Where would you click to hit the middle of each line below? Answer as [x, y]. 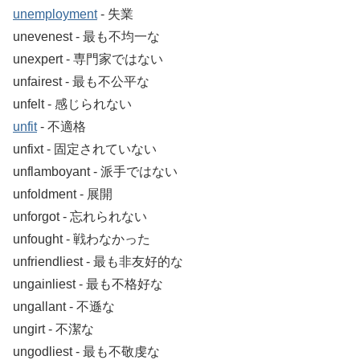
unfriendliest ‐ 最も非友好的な [98, 262]
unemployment [55, 14]
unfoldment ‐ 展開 [63, 194]
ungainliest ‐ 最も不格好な [88, 284]
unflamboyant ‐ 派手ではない [95, 172]
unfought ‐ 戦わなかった [82, 239]
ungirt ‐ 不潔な [53, 329]
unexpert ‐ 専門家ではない [88, 59]
